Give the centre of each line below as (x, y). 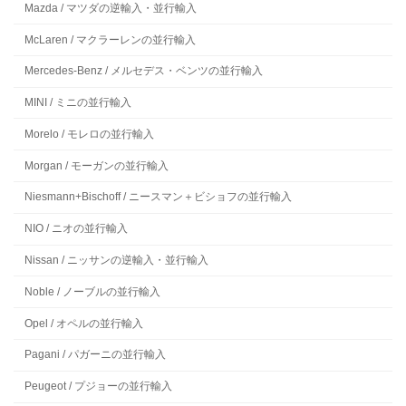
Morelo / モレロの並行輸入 (89, 134)
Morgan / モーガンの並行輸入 (97, 165)
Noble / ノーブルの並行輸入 (92, 291)
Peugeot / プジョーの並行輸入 (98, 387)
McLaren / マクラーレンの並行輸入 (110, 39)
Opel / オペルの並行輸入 (84, 323)
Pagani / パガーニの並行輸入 (95, 355)
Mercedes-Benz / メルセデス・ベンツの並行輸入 (144, 71)
